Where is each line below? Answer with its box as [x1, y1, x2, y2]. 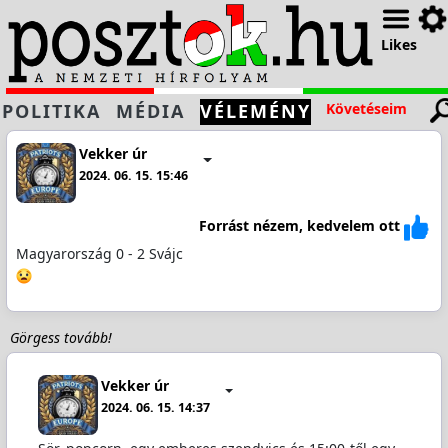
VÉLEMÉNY [200, 99, 311, 123]
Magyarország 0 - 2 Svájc [15, 243, 183, 263]
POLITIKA [2, 99, 101, 123]
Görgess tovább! [9, 328, 112, 347]
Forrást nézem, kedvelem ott [199, 216, 401, 236]
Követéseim [326, 99, 407, 118]
